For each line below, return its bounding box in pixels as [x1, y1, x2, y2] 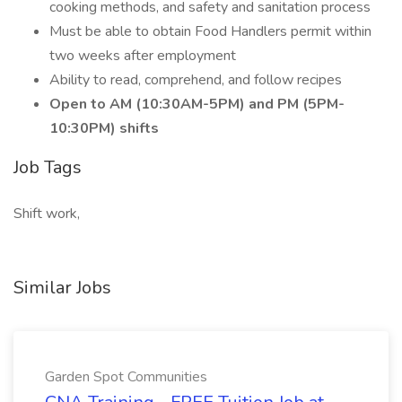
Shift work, [13, 204, 80, 223]
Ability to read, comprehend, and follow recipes [49, 70, 342, 90]
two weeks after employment [49, 46, 236, 66]
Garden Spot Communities [45, 367, 207, 387]
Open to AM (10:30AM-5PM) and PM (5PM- [49, 94, 345, 114]
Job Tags [13, 155, 82, 179]
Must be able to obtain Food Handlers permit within [49, 22, 371, 41]
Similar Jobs [13, 275, 111, 300]
